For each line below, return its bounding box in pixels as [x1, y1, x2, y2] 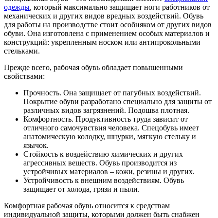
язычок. [23, 141, 49, 149]
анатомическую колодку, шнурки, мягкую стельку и [23, 132, 196, 141]
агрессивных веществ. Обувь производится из [23, 158, 177, 167]
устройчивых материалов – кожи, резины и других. [23, 167, 195, 176]
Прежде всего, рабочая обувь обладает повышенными [4, 63, 183, 72]
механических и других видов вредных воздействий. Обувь [4, 11, 203, 20]
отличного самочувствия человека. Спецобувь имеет [23, 123, 199, 132]
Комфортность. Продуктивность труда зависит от [23, 114, 188, 123]
